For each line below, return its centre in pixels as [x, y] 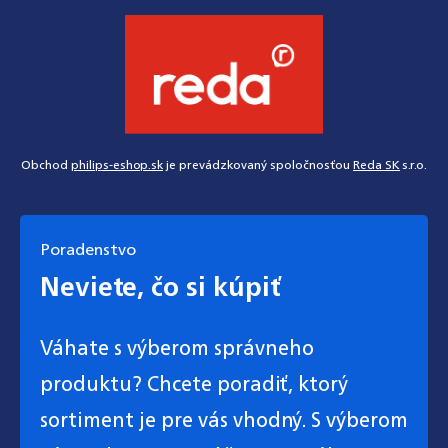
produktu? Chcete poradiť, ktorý [194, 384]
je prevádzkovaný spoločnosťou [258, 164]
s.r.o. [413, 164]
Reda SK [376, 164]
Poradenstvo [88, 248]
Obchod [46, 164]
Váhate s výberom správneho [177, 348]
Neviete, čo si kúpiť [160, 285]
